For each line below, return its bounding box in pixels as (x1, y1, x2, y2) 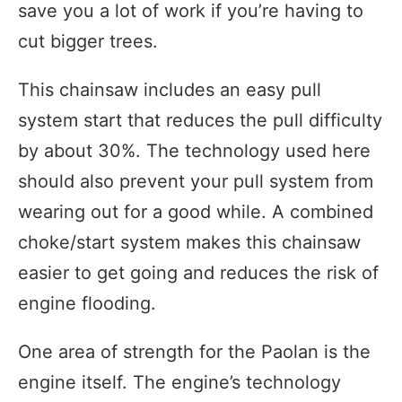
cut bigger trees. (18, 30, 158, 52)
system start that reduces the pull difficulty (18, 109, 382, 131)
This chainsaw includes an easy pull (18, 78, 321, 100)
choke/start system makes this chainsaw (18, 231, 361, 253)
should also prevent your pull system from (18, 170, 373, 192)
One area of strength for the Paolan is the (18, 340, 371, 363)
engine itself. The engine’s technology (18, 371, 341, 393)
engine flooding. (18, 292, 156, 314)
